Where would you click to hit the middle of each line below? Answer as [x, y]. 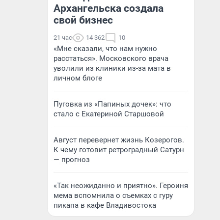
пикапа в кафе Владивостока [105, 205]
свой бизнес [83, 20]
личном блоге [78, 78]
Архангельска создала [109, 8]
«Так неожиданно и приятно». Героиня [121, 186]
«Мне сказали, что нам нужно [105, 49]
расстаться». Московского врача [111, 58]
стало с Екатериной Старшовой [109, 114]
